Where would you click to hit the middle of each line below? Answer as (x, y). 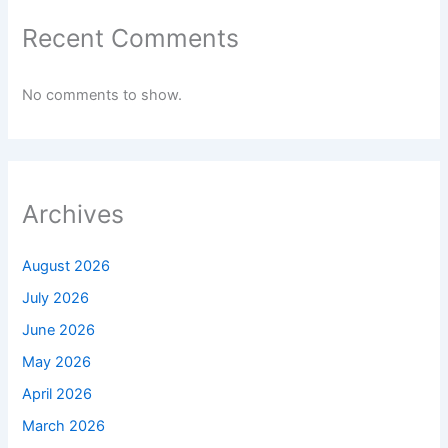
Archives (73, 213)
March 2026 (64, 425)
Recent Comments (131, 38)
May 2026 (57, 361)
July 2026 (56, 298)
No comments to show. (102, 94)
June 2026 (59, 330)
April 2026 (57, 393)
